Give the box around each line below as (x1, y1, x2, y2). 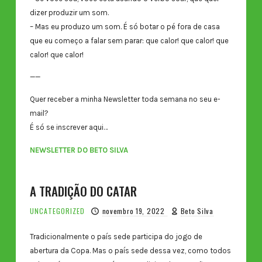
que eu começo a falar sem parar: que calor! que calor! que (29, 36, 229, 45)
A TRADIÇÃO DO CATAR (29, 182, 137, 201)
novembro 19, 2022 (102, 206, 167, 216)
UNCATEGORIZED (29, 206, 85, 216)
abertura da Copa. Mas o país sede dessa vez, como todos (29, 246, 231, 255)
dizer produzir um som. (29, 8, 109, 17)
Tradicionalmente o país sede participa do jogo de (29, 232, 202, 241)
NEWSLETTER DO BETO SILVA (29, 145, 128, 154)
